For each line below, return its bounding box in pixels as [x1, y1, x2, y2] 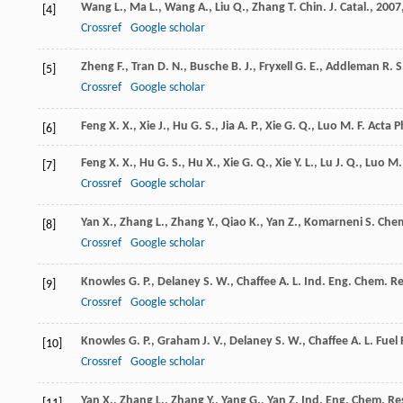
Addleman [326, 60, 380, 75]
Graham [157, 335, 200, 349]
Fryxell [259, 60, 292, 75]
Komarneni [304, 216, 363, 230]
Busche [190, 60, 228, 75]
